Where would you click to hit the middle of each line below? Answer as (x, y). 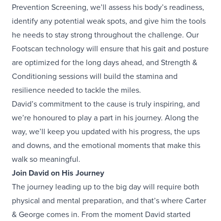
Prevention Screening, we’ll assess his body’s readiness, (108, 7)
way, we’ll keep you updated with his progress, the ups (106, 132)
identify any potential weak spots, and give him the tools (109, 21)
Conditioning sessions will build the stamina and (95, 76)
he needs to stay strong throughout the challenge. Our (105, 35)
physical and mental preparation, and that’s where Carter (109, 201)
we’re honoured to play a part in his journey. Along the (105, 118)
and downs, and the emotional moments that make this (106, 146)
